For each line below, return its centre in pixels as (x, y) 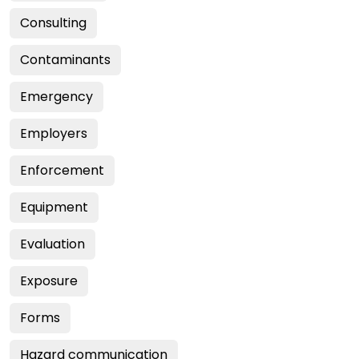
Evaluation (52, 244)
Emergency (56, 97)
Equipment (54, 207)
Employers (54, 133)
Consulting (53, 23)
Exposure (49, 281)
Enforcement (62, 170)
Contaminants (65, 60)
